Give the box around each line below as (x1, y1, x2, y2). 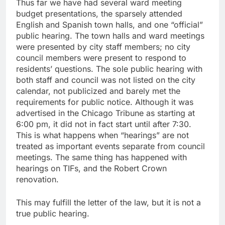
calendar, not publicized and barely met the (16, 86, 180, 96)
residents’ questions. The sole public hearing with (16, 64, 202, 74)
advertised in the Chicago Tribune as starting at (16, 108, 195, 119)
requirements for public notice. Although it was (16, 97, 193, 107)
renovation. (16, 174, 59, 185)
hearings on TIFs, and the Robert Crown (16, 163, 167, 174)
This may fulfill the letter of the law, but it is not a (16, 197, 201, 208)
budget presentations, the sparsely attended (16, 9, 182, 19)
